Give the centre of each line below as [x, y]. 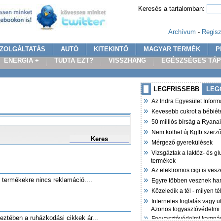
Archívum [182, 32]
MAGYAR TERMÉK [172, 49]
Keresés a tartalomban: [172, 9]
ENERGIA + [21, 60]
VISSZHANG [127, 60]
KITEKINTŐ [111, 49]
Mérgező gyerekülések [182, 143]
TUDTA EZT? [74, 60]
